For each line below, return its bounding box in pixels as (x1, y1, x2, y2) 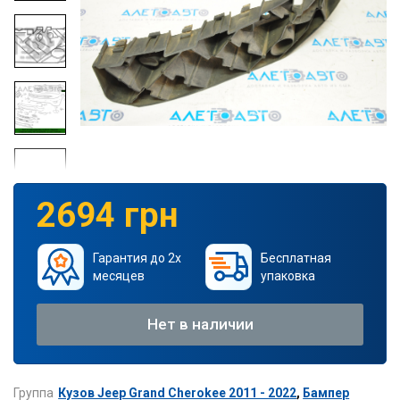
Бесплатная (260, 250, 331, 265)
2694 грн (37, 194, 179, 235)
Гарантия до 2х (92, 250, 181, 265)
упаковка (260, 268, 315, 283)
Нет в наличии (146, 314, 254, 333)
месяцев (92, 268, 145, 283)
